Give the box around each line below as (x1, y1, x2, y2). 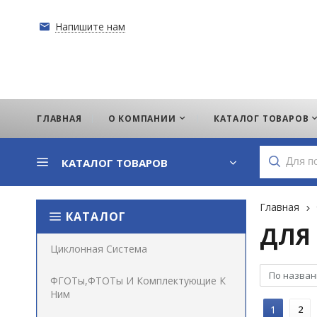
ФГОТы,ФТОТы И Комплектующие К (50, 274, 226, 287)
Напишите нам (55, 20, 125, 33)
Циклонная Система (50, 242, 147, 255)
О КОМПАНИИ (108, 113, 176, 125)
